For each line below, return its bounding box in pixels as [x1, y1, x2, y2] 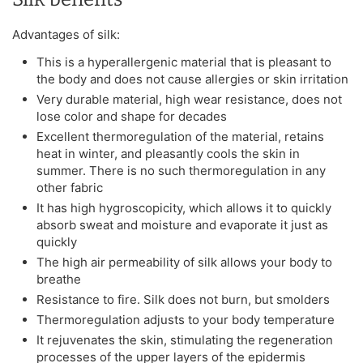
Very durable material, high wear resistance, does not [36, 91, 342, 107]
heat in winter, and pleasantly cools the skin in [36, 145, 300, 161]
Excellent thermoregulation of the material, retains [36, 128, 324, 144]
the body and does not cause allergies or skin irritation [36, 70, 348, 87]
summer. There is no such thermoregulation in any [36, 162, 326, 178]
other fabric [36, 179, 103, 195]
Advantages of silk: [12, 26, 120, 42]
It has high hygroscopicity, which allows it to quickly [36, 199, 331, 216]
